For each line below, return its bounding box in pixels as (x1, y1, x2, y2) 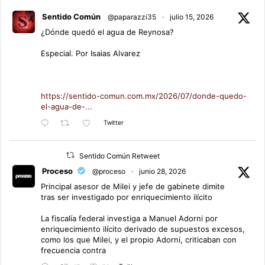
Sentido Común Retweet (79, 151, 160, 160)
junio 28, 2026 (139, 166, 186, 176)
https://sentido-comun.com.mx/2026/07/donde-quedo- (41, 91, 247, 101)
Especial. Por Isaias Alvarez (41, 48, 140, 58)
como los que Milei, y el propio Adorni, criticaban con (41, 234, 237, 244)
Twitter (103, 118, 124, 127)
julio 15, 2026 (170, 12, 214, 21)
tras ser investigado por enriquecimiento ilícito (41, 192, 212, 202)
